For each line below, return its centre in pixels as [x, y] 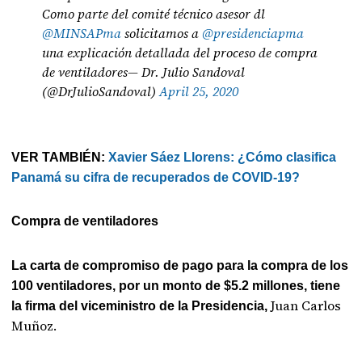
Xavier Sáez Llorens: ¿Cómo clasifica [223, 157]
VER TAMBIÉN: [60, 157]
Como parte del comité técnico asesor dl [154, 14]
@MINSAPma [82, 33]
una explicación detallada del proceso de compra [180, 53]
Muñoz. [36, 326]
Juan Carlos [306, 305]
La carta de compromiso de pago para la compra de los [180, 265]
